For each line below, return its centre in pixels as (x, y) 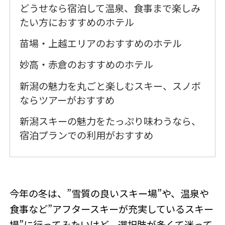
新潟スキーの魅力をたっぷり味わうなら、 (110, 121)
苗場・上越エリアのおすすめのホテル (101, 43)
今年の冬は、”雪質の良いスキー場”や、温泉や (109, 193)
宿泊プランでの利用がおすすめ (87, 135)
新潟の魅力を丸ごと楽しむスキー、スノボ (110, 86)
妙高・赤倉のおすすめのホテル (87, 65)
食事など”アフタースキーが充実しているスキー (112, 209)
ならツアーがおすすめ (67, 100)
